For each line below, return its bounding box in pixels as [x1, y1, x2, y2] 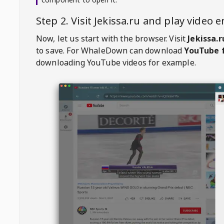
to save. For [36, 45, 79, 56]
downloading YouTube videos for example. [36, 57, 196, 68]
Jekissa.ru [94, 14, 140, 27]
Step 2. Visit [36, 14, 94, 27]
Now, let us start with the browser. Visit [36, 33, 186, 44]
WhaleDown [80, 45, 128, 56]
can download [127, 45, 184, 56]
